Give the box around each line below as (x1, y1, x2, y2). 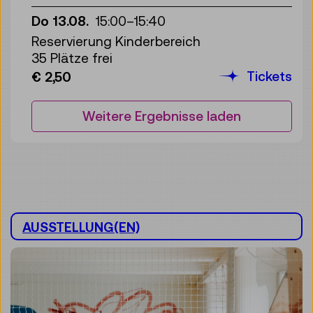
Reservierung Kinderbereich (31, 33, 201, 49)
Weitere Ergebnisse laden (82, 108, 241, 124)
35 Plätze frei (31, 50, 112, 66)
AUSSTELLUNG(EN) (22, 219, 140, 235)
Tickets (243, 68, 292, 84)
